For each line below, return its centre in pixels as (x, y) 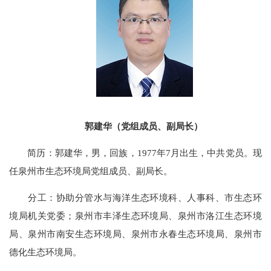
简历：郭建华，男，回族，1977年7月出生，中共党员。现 (135, 152)
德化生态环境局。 (46, 252)
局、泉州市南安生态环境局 (66, 234)
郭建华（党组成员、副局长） (143, 126)
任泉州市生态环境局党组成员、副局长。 (91, 171)
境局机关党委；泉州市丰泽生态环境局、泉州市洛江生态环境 (135, 216)
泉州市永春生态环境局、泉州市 (196, 234)
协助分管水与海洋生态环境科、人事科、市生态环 (159, 198)
